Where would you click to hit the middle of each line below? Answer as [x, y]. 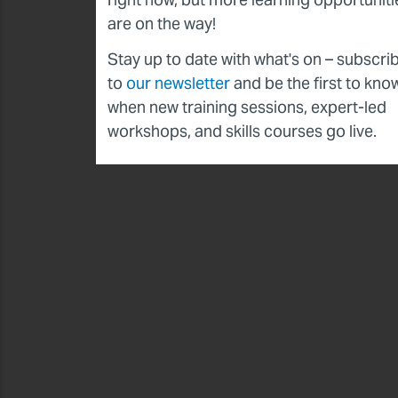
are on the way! [162, 23]
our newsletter [178, 83]
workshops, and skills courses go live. [242, 131]
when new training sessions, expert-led [247, 107]
